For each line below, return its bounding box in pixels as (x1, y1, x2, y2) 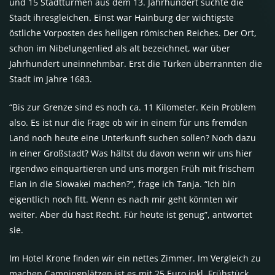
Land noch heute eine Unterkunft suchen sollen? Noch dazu (9, 132, 256, 144)
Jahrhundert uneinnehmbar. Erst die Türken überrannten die (9, 58, 262, 69)
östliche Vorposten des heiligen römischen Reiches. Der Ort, (9, 27, 257, 39)
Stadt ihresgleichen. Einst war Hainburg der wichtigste (9, 12, 234, 23)
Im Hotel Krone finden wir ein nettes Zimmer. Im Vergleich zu (9, 252, 261, 264)
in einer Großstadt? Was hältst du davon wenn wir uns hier (9, 147, 252, 159)
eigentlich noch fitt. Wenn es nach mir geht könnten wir (9, 193, 238, 205)
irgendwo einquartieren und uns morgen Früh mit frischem (9, 163, 255, 174)
